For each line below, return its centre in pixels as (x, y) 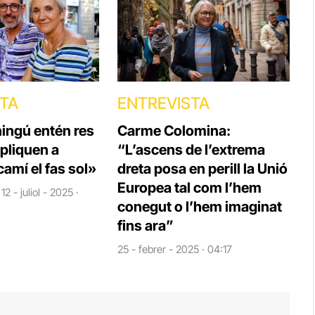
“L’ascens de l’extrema (191, 150)
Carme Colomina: (174, 131)
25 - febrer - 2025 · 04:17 (174, 250)
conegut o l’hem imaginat (199, 207)
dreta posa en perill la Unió (202, 169)
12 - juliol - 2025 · (40, 193)
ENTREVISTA (163, 104)
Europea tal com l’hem (189, 188)
